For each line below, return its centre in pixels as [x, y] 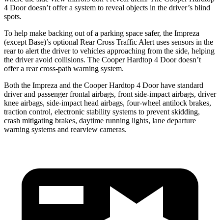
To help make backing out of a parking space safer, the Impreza [102, 33]
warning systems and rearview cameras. [65, 129]
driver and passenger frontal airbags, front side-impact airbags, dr [104, 94]
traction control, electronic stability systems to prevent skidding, [102, 111]
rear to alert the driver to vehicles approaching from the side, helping [109, 51]
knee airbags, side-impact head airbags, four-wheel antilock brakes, [108, 103]
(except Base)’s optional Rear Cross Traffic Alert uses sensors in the [109, 42]
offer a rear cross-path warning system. [64, 68]
